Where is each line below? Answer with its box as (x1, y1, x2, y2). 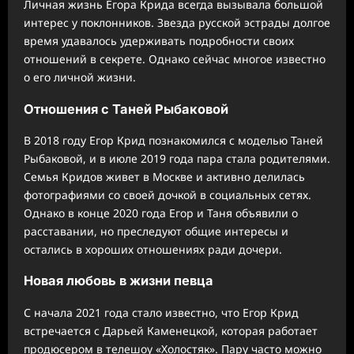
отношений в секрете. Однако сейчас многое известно (24, 51, 326, 67)
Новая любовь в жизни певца (24, 273, 213, 289)
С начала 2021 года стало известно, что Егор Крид (24, 304, 299, 320)
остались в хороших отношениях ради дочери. (24, 242, 282, 258)
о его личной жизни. (24, 70, 136, 85)
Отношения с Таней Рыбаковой (24, 100, 228, 117)
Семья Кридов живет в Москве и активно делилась (24, 169, 305, 185)
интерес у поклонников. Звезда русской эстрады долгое (24, 15, 330, 31)
